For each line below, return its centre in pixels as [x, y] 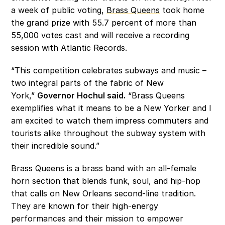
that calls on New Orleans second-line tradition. [104, 193]
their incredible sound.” [55, 146]
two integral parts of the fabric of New [88, 83]
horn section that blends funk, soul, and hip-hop [106, 181]
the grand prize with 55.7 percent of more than [104, 23]
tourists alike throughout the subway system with [108, 133]
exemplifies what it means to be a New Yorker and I [111, 108]
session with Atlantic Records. [69, 48]
